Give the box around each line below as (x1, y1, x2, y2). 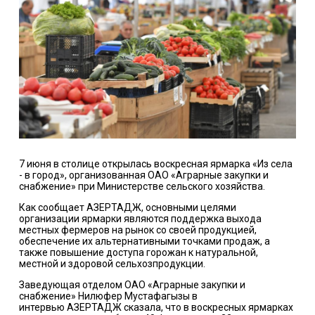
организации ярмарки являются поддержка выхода (18, 212, 262, 224)
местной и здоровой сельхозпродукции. (18, 257, 205, 269)
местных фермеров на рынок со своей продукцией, (18, 224, 257, 236)
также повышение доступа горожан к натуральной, (18, 246, 258, 258)
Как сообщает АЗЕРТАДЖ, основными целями (18, 201, 236, 213)
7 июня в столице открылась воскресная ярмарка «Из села (18, 157, 292, 169)
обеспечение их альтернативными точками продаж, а (18, 235, 270, 247)
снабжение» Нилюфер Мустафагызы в (18, 290, 198, 302)
